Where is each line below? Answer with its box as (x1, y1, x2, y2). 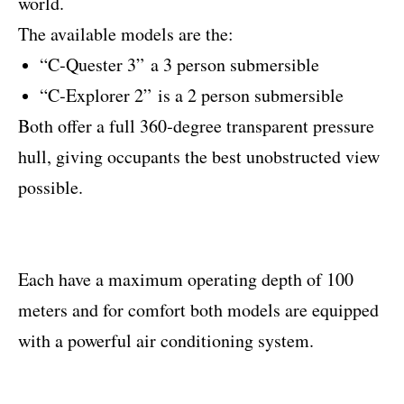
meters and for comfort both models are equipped (18, 298, 379, 323)
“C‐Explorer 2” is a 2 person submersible (40, 83, 344, 108)
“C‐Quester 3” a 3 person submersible (40, 52, 319, 78)
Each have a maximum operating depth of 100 (18, 267, 353, 292)
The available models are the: (18, 22, 234, 47)
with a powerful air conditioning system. (18, 328, 314, 353)
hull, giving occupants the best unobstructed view (18, 144, 380, 170)
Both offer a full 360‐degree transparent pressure (18, 114, 374, 139)
